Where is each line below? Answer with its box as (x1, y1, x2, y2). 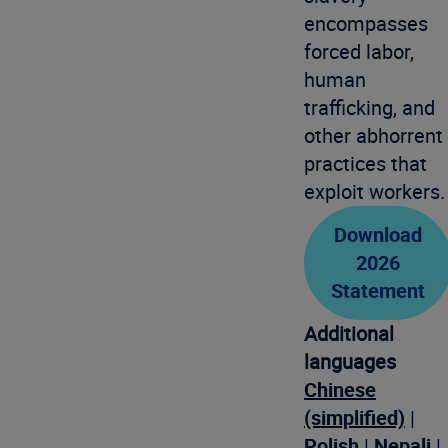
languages (304, 348, 396, 375)
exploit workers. (304, 178, 445, 205)
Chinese (304, 376, 376, 403)
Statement (331, 277, 425, 304)
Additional (304, 320, 394, 347)
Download (334, 221, 422, 248)
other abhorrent (304, 122, 443, 149)
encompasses (304, 10, 428, 37)
